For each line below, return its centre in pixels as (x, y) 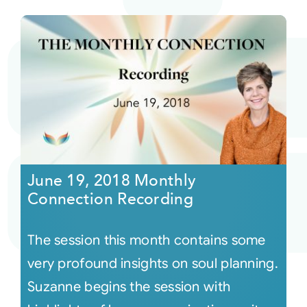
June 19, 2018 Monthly (112, 180)
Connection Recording (110, 199)
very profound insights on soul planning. (152, 263)
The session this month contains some (146, 240)
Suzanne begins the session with (129, 286)
